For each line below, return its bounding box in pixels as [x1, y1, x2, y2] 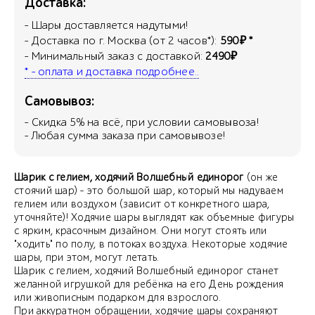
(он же [243, 171, 278, 184]
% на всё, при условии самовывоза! [76, 115, 259, 129]
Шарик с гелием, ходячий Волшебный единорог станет [14, 264, 279, 277]
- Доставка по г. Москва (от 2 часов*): [25, 34, 220, 47]
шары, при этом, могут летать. [14, 251, 160, 264]
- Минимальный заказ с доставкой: [25, 49, 206, 63]
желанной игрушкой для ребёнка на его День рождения [14, 278, 284, 290]
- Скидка [25, 115, 70, 129]
